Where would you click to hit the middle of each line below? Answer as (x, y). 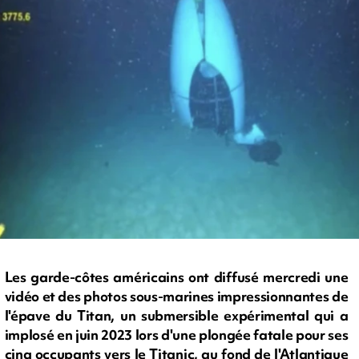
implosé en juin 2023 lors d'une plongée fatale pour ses (176, 335)
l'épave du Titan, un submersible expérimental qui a (176, 316)
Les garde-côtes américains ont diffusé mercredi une (176, 277)
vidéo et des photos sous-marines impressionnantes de (176, 296)
